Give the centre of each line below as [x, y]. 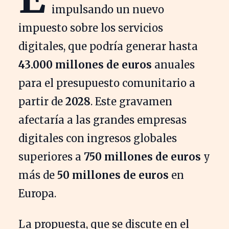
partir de [42, 102]
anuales [173, 65]
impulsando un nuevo [108, 10]
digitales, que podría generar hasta [108, 47]
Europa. [37, 194]
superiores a [51, 157]
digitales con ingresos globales [98, 139]
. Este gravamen [131, 102]
